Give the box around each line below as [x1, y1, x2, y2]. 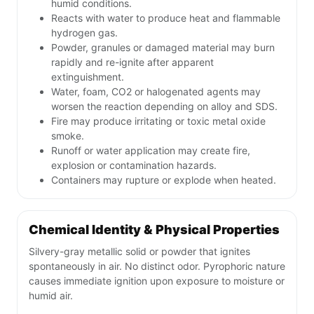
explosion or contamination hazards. [51, 159, 217, 172]
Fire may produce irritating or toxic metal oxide [51, 115, 266, 128]
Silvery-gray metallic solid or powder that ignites [29, 245, 250, 258]
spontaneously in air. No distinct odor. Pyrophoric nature [29, 260, 285, 273]
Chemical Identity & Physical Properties [29, 222, 280, 238]
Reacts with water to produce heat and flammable [51, 12, 280, 25]
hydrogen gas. [51, 27, 118, 39]
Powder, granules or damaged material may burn [51, 41, 275, 54]
